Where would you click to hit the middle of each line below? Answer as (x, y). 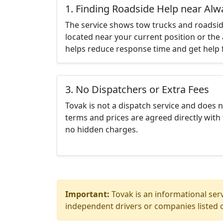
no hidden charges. (102, 129)
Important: (87, 194)
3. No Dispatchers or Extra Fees (137, 89)
